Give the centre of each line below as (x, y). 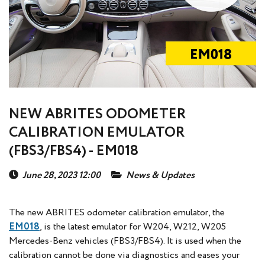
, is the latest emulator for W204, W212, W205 (133, 227)
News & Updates (160, 176)
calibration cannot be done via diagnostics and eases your (124, 256)
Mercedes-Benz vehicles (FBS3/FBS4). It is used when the (125, 241)
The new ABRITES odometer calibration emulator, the (117, 213)
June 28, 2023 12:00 (62, 176)
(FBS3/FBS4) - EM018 (74, 151)
